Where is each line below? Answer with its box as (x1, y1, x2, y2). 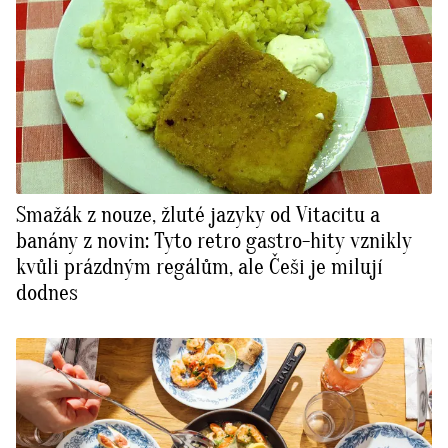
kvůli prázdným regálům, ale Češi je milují (16, 254, 383, 281)
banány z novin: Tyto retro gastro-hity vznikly (16, 228, 412, 255)
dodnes (16, 280, 78, 307)
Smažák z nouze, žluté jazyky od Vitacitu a (16, 202, 380, 229)
